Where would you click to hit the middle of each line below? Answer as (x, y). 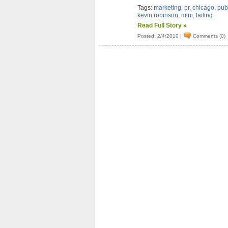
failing (205, 15)
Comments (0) (209, 36)
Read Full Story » (162, 25)
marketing (168, 8)
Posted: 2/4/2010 (158, 36)
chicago (204, 8)
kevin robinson (158, 15)
